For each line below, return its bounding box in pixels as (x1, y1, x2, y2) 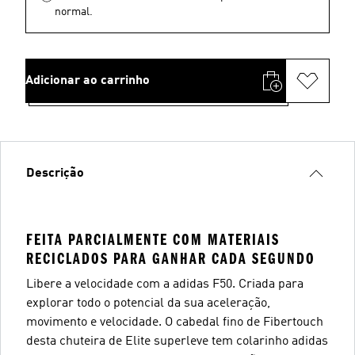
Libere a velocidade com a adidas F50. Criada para (26, 277, 303, 291)
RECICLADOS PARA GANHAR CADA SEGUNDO (26, 249, 315, 268)
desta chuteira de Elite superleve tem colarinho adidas (26, 334, 328, 348)
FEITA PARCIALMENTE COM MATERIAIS (26, 230, 280, 249)
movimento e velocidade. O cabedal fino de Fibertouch (26, 315, 323, 329)
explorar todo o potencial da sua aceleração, (26, 296, 270, 310)
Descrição (26, 166, 84, 180)
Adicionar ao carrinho (25, 74, 150, 87)
